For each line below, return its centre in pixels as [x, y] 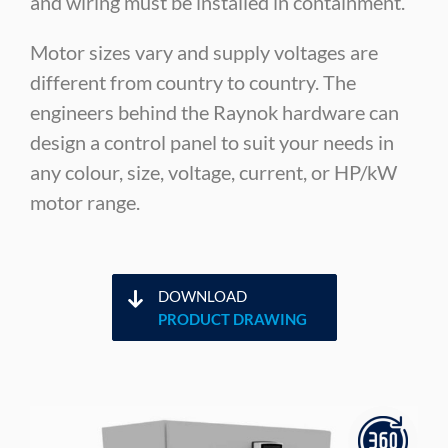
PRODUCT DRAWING [232, 318]
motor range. [85, 201]
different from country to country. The [193, 81]
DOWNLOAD [202, 295]
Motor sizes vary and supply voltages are [204, 51]
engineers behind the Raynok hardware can [214, 111]
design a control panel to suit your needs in [212, 141]
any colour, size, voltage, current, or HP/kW [213, 171]
